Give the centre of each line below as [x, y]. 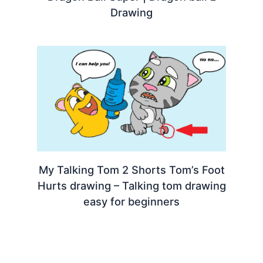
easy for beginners [131, 201]
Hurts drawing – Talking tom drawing [131, 185]
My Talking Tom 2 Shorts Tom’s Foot [131, 169]
